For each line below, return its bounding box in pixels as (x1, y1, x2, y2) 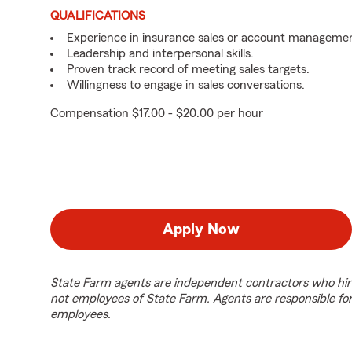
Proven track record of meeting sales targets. (67, 63, 310, 75)
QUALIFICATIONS (50, 9, 145, 22)
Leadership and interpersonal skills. (67, 47, 254, 60)
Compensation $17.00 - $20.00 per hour (50, 107, 263, 119)
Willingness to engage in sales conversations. (67, 79, 305, 91)
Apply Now (163, 222, 240, 237)
